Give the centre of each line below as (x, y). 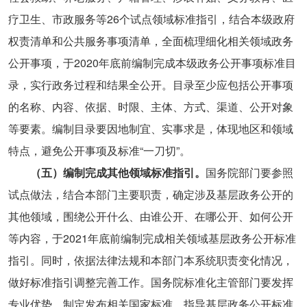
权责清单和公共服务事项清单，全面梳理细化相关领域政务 (150, 41)
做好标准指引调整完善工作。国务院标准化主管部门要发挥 (150, 282)
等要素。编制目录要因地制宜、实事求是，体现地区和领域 (150, 129)
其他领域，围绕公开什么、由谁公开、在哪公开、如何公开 (150, 217)
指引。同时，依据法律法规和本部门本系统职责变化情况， (150, 260)
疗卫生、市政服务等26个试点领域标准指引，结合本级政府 (151, 19)
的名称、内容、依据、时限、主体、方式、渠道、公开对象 (150, 107)
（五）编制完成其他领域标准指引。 (118, 173)
